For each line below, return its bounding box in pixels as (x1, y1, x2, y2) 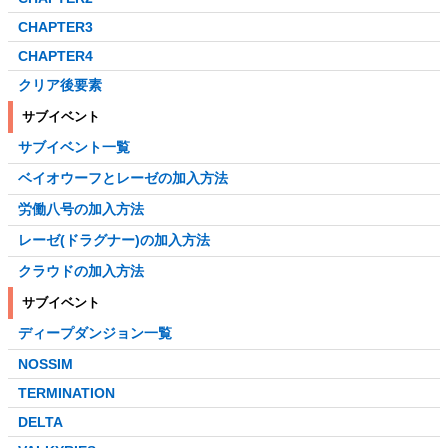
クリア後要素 (18, 77, 102, 94)
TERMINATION (18, 385, 115, 402)
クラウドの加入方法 (18, 263, 144, 280)
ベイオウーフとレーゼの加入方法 (18, 170, 228, 187)
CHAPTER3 (18, 19, 93, 36)
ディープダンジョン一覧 (18, 325, 172, 342)
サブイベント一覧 (18, 139, 130, 156)
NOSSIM (18, 356, 73, 373)
